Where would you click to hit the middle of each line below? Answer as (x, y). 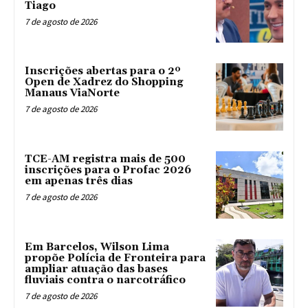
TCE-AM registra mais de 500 (105, 159)
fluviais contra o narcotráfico (105, 280)
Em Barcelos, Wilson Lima (97, 247)
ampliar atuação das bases (96, 269)
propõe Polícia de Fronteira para (115, 258)
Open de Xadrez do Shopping (104, 82)
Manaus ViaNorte (72, 93)
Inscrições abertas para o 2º (103, 71)
